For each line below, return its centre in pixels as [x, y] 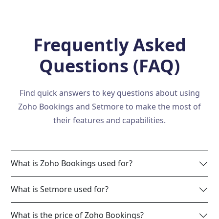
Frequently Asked [109, 44]
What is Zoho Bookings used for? [72, 164]
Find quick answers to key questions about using [109, 93]
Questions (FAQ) [109, 66]
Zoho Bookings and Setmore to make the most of [109, 106]
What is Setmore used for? [60, 189]
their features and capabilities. [109, 120]
